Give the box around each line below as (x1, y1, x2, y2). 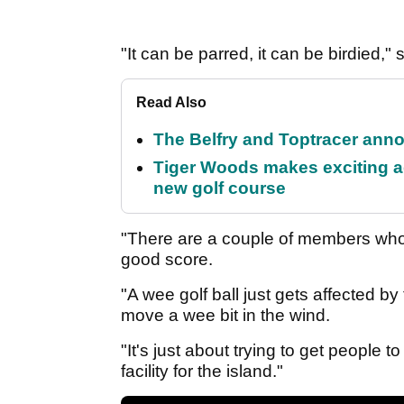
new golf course (153, 179, 286, 198)
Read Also (136, 95, 207, 111)
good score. (121, 250, 213, 270)
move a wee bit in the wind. (121, 306, 330, 326)
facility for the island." (121, 362, 283, 381)
